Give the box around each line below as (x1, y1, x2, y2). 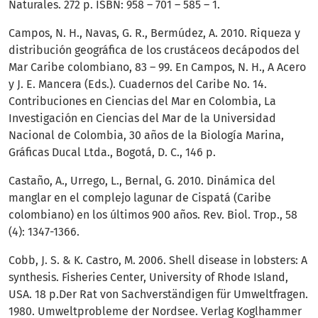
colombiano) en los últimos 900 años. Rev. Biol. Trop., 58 (9, 207, 297, 221)
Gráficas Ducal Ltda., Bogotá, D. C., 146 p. (9, 145, 216, 159)
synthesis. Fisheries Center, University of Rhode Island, (9, 270, 288, 284)
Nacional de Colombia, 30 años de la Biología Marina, (9, 128, 284, 142)
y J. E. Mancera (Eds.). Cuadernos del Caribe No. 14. (9, 77, 267, 91)
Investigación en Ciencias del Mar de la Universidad (9, 111, 276, 125)
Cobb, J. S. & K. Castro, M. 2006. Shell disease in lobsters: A (9, 253, 307, 267)
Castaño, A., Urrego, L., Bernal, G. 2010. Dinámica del (9, 173, 275, 187)
